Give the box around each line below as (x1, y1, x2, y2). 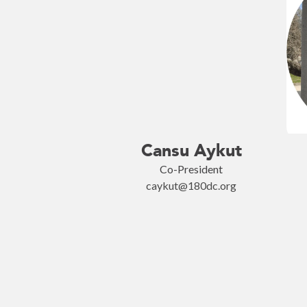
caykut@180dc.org (146, 179, 236, 192)
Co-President (160, 162, 223, 175)
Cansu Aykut (140, 140, 242, 161)
